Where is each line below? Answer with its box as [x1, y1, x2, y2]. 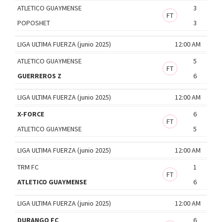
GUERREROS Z [17, 71, 61, 80]
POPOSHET [17, 18, 50, 27]
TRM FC [17, 162, 39, 171]
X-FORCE [17, 109, 44, 118]
